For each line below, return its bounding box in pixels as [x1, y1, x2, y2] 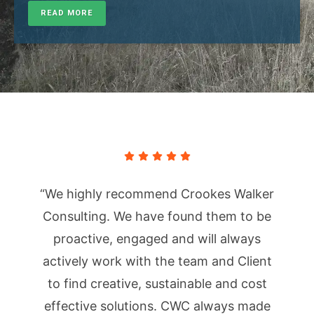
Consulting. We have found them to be [43, 208, 271, 224]
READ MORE [41, 8, 93, 18]
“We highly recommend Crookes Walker [40, 186, 274, 201]
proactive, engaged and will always [53, 231, 261, 246]
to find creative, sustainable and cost [47, 275, 267, 291]
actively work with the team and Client [42, 253, 272, 268]
